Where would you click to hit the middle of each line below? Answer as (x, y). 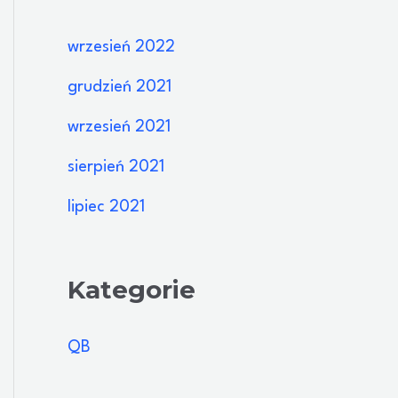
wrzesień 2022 (121, 48)
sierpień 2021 (116, 167)
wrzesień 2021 (119, 127)
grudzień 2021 (119, 88)
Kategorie (131, 290)
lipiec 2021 (106, 207)
